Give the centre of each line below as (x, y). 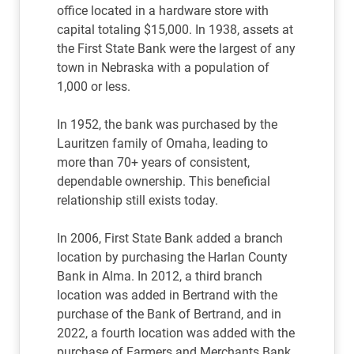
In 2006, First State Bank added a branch (170, 238)
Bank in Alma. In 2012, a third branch (160, 276)
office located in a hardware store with (163, 11)
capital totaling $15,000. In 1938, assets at (175, 30)
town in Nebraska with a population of (163, 68)
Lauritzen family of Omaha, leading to (162, 143)
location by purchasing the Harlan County (172, 257)
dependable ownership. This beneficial (164, 181)
